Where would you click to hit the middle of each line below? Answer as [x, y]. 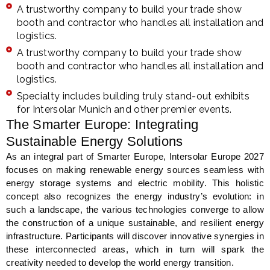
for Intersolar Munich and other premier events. [124, 110]
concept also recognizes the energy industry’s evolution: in [135, 196]
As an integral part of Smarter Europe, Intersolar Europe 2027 [135, 157]
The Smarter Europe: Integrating [102, 125]
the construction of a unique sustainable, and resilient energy [135, 223]
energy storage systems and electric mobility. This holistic [135, 183]
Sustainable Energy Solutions [95, 142]
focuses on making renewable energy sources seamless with [135, 170]
